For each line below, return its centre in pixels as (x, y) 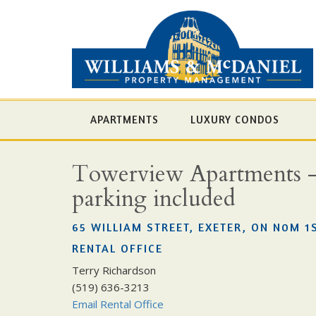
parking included (154, 199)
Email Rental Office (118, 304)
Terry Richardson (114, 270)
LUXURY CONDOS (235, 119)
